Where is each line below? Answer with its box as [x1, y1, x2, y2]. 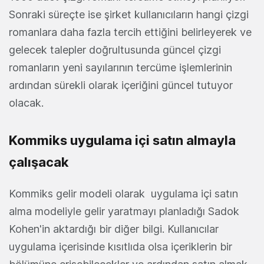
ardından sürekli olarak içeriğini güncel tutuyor [9, 79, 233, 92]
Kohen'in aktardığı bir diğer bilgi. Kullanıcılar [9, 223, 219, 236]
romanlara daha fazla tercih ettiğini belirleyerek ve [9, 26, 252, 39]
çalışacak [9, 154, 69, 170]
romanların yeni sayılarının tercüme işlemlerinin [9, 61, 232, 74]
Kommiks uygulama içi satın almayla [9, 133, 236, 148]
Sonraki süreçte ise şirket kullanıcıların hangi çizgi [9, 8, 249, 21]
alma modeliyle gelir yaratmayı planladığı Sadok [9, 205, 239, 218]
